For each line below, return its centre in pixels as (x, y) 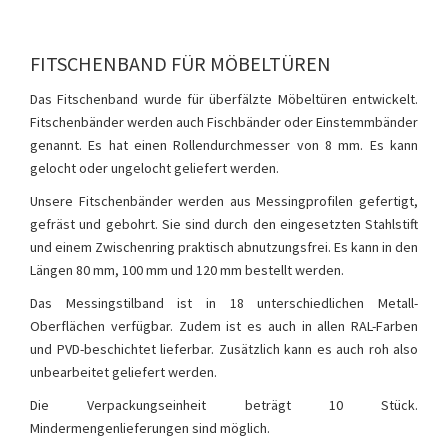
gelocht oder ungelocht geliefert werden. (154, 168)
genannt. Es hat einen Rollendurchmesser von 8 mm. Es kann (224, 145)
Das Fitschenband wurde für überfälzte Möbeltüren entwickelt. (224, 99)
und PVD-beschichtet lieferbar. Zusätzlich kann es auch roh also (224, 349)
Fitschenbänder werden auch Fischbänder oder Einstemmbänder (224, 122)
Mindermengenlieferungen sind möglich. (150, 428)
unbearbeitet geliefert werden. (123, 372)
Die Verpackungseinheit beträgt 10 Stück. (224, 405)
